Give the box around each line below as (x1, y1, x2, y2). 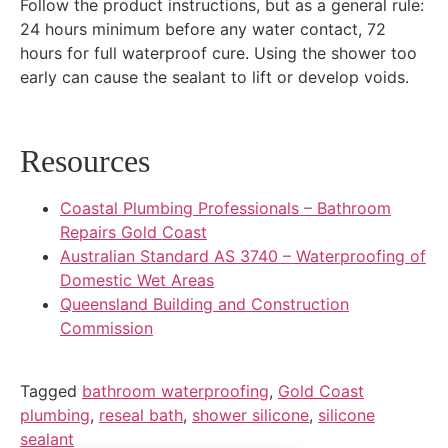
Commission (60, 318, 153, 339)
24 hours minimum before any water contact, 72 (20, 19, 386, 40)
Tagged (20, 380, 82, 401)
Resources (20, 143, 150, 180)
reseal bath (99, 404, 183, 425)
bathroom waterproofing (82, 380, 269, 401)
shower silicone (192, 404, 309, 425)
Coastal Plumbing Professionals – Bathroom (60, 198, 391, 219)
